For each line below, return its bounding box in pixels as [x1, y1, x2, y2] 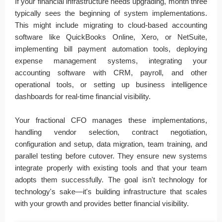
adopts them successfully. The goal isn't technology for [15, 175, 207, 184]
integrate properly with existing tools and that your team [15, 163, 207, 172]
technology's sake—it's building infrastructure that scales [15, 187, 207, 196]
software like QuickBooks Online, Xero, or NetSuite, [15, 32, 207, 41]
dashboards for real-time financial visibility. [15, 92, 151, 101]
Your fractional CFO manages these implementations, [15, 115, 207, 124]
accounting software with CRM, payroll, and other [15, 68, 207, 77]
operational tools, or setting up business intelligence [15, 80, 207, 89]
